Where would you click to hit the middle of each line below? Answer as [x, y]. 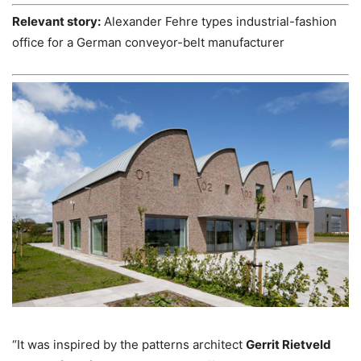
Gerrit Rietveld [288, 344]
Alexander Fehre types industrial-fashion [219, 22]
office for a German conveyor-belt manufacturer [148, 43]
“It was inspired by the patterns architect [129, 344]
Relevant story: [56, 22]
